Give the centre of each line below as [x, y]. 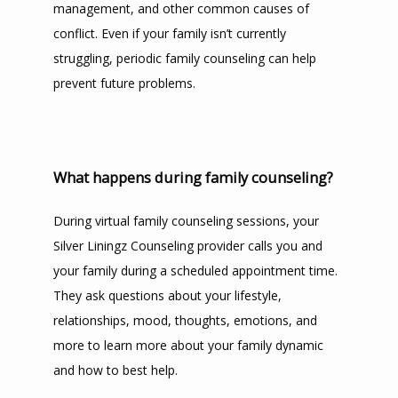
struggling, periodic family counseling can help [185, 58]
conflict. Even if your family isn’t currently [170, 33]
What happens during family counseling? [193, 178]
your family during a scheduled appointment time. [195, 271]
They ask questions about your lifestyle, [167, 295]
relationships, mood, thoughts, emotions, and [185, 320]
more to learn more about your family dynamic [188, 345]
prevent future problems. [124, 83]
